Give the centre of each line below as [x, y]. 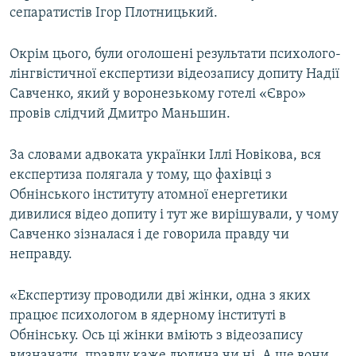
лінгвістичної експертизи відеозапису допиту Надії [174, 75]
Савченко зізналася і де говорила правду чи [149, 235]
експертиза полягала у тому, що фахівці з [141, 176]
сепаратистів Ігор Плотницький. [114, 14]
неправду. [41, 255]
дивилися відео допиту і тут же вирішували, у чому [174, 215]
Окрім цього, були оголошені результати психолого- [175, 55]
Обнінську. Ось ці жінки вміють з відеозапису [156, 336]
